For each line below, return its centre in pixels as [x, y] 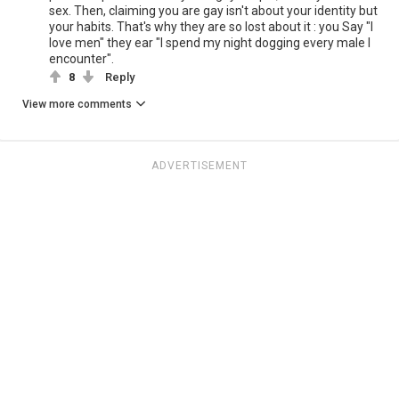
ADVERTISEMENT [199, 166]
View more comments [77, 105]
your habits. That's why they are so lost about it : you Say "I [211, 27]
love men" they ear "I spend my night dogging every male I [210, 43]
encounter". [81, 59]
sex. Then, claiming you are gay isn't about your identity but [213, 11]
